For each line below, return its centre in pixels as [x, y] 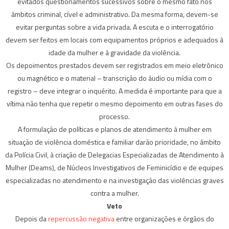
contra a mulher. [114, 193]
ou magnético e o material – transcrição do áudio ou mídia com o [114, 78]
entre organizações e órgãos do [164, 218]
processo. [114, 116]
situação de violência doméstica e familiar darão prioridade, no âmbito [114, 142]
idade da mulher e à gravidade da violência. [114, 52]
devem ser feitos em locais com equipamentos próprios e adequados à [114, 39]
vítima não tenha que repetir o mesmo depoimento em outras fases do [114, 103]
